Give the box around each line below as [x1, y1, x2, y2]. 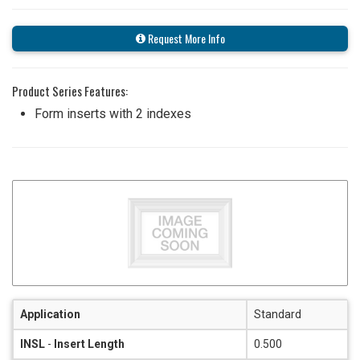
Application [20, 307, 80, 321]
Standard [254, 307, 301, 321]
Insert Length [54, 337, 125, 350]
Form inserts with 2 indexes [35, 105, 191, 121]
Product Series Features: [12, 81, 128, 100]
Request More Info [145, 29, 225, 47]
